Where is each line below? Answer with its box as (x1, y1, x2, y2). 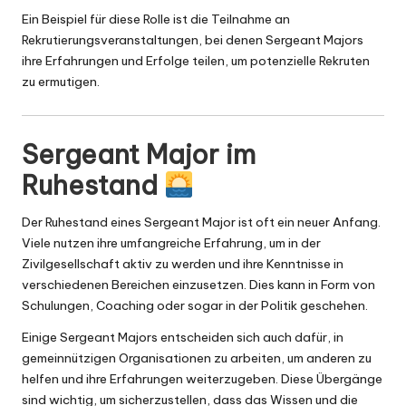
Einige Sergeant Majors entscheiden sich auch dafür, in (22, 328, 343, 345)
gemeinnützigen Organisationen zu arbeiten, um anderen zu (22, 349, 372, 366)
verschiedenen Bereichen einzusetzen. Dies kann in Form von (22, 275, 375, 293)
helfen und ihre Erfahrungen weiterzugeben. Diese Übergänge (22, 370, 382, 387)
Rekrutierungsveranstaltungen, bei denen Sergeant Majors (22, 31, 363, 48)
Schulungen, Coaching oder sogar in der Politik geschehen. (22, 296, 368, 314)
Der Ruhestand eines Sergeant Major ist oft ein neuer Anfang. (22, 213, 381, 230)
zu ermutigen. (22, 72, 100, 90)
